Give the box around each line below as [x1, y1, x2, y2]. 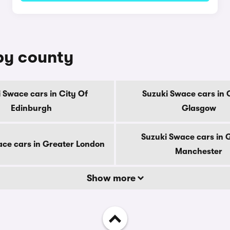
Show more [86, 173, 138, 183]
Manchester [175, 147, 222, 156]
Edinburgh [11, 104, 52, 113]
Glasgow [181, 104, 216, 113]
